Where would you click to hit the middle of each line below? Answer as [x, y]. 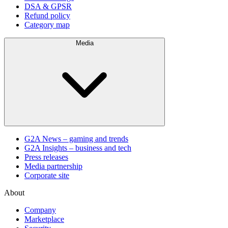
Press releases [46, 157]
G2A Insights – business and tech [78, 148]
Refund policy [47, 15]
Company [40, 210]
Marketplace [44, 219]
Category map [47, 24]
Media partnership [53, 166]
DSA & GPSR [48, 6]
